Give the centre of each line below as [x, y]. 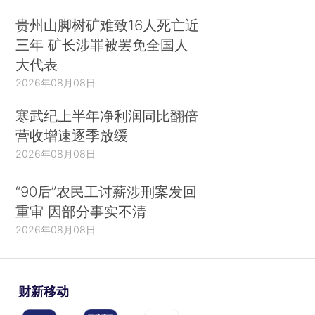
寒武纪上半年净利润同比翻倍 [107, 116]
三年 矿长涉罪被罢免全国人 [102, 44]
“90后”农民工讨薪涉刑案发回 [107, 191]
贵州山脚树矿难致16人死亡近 [108, 25]
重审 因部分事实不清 [81, 211]
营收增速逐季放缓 [72, 136]
